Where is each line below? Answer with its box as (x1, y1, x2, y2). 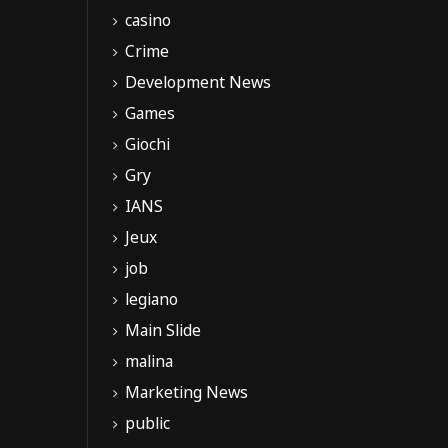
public (125, 412, 170, 435)
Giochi (125, 133, 170, 156)
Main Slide (125, 319, 201, 342)
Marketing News (125, 381, 248, 404)
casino (125, 9, 171, 32)
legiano (125, 288, 178, 311)
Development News (125, 71, 271, 94)
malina (125, 350, 173, 373)
